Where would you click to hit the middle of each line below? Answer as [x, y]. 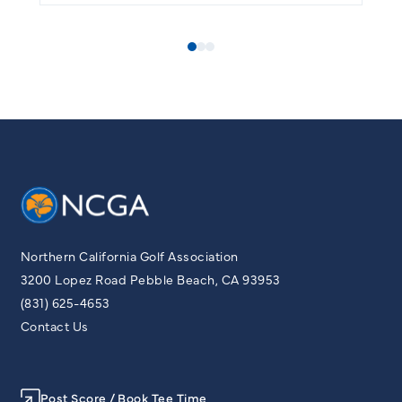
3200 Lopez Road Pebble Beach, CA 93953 [150, 280]
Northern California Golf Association [129, 256]
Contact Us [54, 326]
